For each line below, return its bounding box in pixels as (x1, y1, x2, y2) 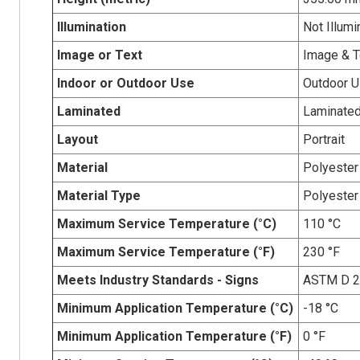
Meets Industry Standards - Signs (56, 272, 259, 288)
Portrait (302, 131, 345, 147)
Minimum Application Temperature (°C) (56, 300, 293, 316)
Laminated (56, 103, 121, 119)
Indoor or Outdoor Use (56, 75, 194, 91)
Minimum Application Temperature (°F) (56, 328, 292, 344)
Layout (56, 131, 98, 147)
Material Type (56, 187, 141, 203)
